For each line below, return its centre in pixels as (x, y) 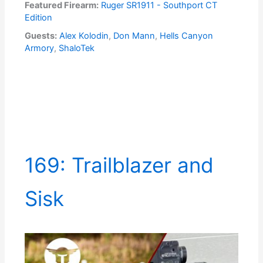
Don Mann (134, 36)
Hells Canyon (187, 36)
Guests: (41, 36)
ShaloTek (77, 48)
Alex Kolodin (84, 36)
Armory (40, 48)
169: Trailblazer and (119, 165)
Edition (39, 17)
